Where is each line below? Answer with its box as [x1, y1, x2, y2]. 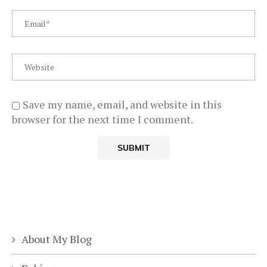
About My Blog [21, 231, 92, 246]
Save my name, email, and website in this [23, 97, 222, 111]
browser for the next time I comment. [12, 111, 193, 126]
